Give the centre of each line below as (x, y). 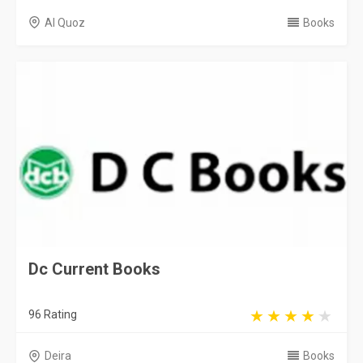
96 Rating (53, 314)
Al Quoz (65, 22)
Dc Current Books (94, 269)
